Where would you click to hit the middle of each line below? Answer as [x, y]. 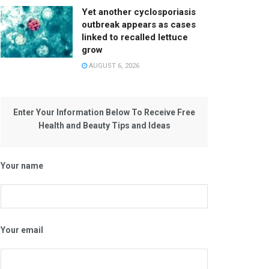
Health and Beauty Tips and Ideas [104, 126]
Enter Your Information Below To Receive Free [104, 113]
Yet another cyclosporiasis [139, 12]
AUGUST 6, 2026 [113, 66]
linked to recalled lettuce [135, 38]
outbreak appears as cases [139, 25]
